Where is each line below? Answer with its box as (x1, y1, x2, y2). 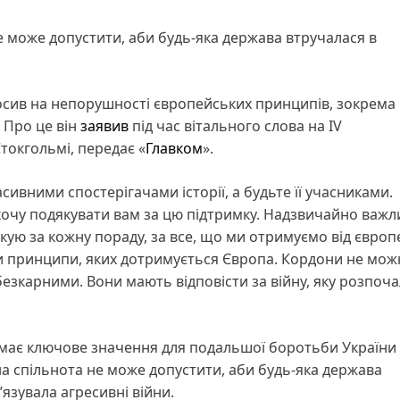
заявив (80, 115, 129, 136)
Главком (146, 137, 203, 158)
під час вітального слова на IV (129, 115, 342, 136)
